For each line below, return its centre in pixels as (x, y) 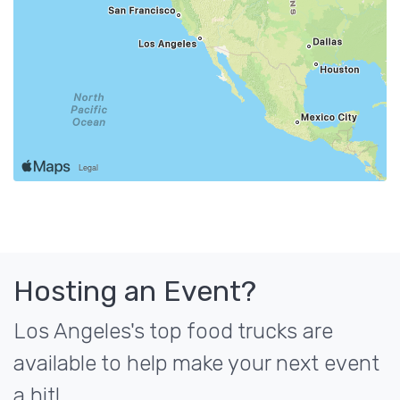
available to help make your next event (196, 363)
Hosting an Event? (135, 291)
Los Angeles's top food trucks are (173, 331)
